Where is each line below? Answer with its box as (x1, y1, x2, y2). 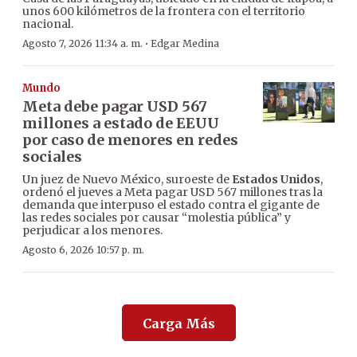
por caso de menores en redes (22, 131, 238, 150)
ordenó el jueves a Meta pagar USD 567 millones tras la (22, 185, 323, 200)
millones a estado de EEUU (22, 114, 219, 133)
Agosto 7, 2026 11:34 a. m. (22, 37, 143, 50)
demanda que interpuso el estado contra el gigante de (22, 198, 320, 213)
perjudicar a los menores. (22, 223, 163, 238)
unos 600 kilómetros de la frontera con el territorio (22, 4, 305, 19)
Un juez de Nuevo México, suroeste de (22, 172, 232, 187)
